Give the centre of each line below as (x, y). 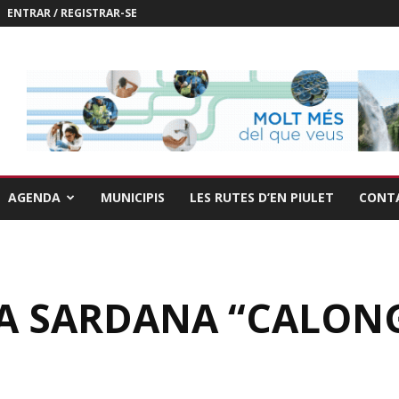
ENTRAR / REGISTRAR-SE (72, 13)
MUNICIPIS (133, 197)
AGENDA (34, 197)
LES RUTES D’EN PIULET (262, 197)
